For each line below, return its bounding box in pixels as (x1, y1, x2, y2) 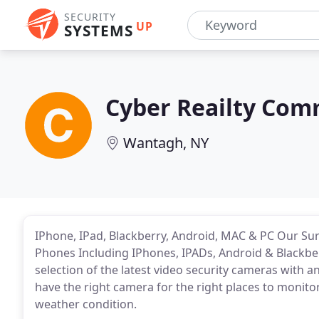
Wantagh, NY (123, 133, 209, 152)
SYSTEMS (64, 21, 133, 41)
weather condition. (35, 296, 137, 312)
